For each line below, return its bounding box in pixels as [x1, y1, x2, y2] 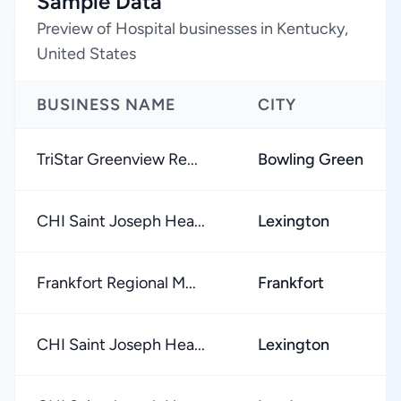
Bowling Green [258, 149, 363, 169]
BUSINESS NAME [37, 95, 176, 115]
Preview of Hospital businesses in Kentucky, [37, 19, 348, 38]
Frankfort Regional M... [37, 273, 196, 293]
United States [37, 44, 136, 64]
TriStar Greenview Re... [37, 149, 198, 169]
